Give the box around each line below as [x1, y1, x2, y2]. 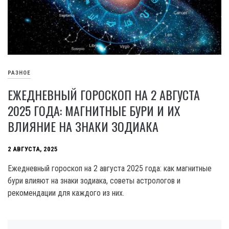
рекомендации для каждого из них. [8, 188, 124, 198]
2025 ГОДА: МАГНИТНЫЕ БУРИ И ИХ [8, 101, 180, 120]
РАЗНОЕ [8, 70, 31, 77]
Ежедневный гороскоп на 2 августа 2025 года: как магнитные [8, 163, 212, 173]
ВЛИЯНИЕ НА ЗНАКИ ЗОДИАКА [8, 117, 158, 135]
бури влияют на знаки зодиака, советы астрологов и [8, 175, 180, 186]
